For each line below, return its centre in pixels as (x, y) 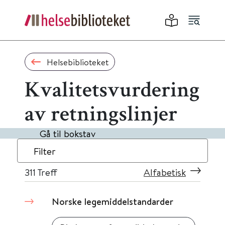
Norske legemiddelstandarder (113, 201)
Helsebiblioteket (77, 62)
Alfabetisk (165, 172)
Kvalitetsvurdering (112, 92)
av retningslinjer (101, 116)
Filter (45, 151)
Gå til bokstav (68, 133)
